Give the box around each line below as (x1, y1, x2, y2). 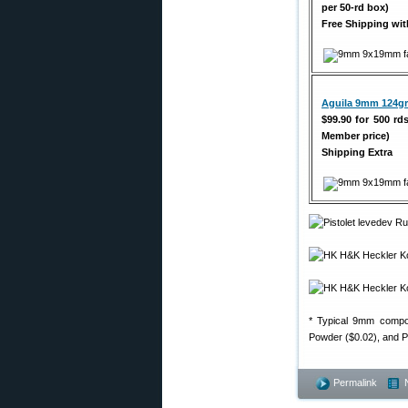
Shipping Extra (321, 147, 393, 158)
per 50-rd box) (321, 2, 389, 13)
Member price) (321, 130, 390, 141)
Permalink (333, 377, 377, 388)
